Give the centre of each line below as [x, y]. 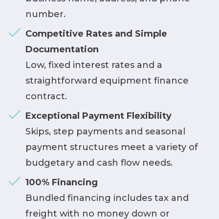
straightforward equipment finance [107, 80]
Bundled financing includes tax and [107, 198]
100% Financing [61, 182]
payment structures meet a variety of [111, 147]
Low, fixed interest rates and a [94, 65]
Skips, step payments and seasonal [105, 131]
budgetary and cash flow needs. [99, 163]
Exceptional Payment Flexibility [98, 116]
